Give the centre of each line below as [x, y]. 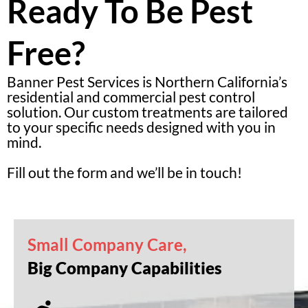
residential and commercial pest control [131, 97]
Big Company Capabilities [125, 267]
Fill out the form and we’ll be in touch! [126, 172]
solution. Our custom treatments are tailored [147, 112]
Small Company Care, [107, 244]
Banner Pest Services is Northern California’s [147, 81]
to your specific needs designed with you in [141, 127]
